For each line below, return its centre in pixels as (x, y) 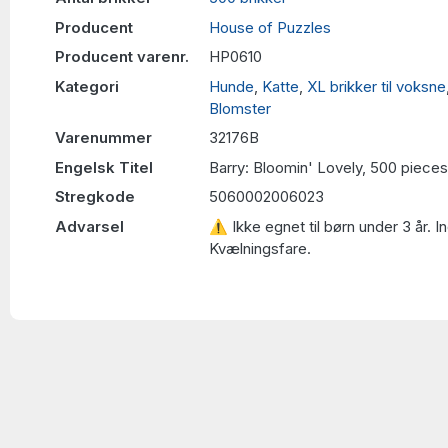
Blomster (240, 108)
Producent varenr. (122, 56)
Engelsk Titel (104, 167)
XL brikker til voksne (376, 86)
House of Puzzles (270, 27)
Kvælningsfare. (260, 248)
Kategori (87, 86)
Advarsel (89, 226)
